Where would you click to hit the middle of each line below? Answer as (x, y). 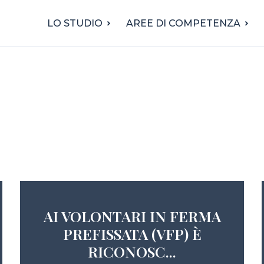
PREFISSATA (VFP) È (132, 234)
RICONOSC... (132, 251)
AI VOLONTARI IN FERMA (132, 216)
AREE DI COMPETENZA (183, 23)
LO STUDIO (75, 23)
